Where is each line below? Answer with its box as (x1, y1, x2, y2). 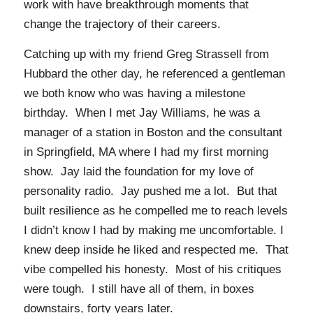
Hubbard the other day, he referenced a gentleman (23, 66, 285, 80)
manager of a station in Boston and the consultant (23, 125, 282, 139)
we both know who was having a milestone (23, 86, 245, 100)
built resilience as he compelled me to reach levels (23, 203, 288, 217)
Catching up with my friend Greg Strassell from (23, 47, 269, 61)
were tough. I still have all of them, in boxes (23, 282, 254, 296)
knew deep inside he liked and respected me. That (23, 242, 289, 256)
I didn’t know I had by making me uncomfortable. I (23, 223, 284, 237)
